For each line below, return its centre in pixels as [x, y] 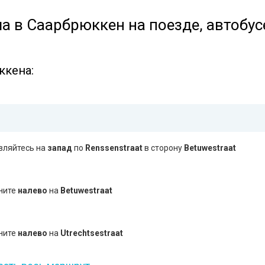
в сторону [163, 148]
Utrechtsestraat [92, 233]
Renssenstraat [114, 148]
